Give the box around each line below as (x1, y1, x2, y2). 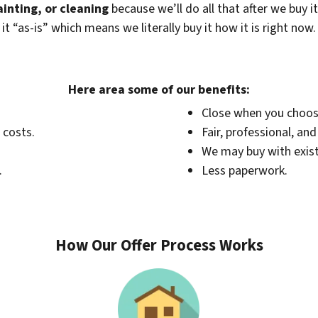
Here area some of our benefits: (68, 81, 250, 99)
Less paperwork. (202, 162, 288, 180)
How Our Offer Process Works (55, 234, 263, 257)
